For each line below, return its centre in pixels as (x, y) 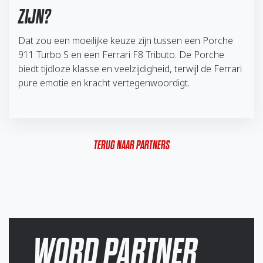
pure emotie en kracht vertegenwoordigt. (104, 82)
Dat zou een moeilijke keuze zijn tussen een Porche (126, 40)
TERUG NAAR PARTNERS (131, 145)
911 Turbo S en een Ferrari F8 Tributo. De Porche (121, 54)
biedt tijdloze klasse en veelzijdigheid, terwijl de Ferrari (130, 68)
